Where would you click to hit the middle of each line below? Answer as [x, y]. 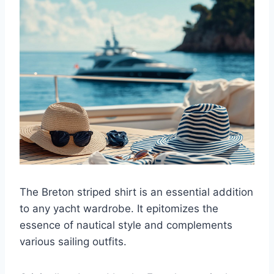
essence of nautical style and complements [126, 225]
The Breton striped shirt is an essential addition [136, 192]
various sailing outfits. [73, 242]
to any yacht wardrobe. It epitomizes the [119, 209]
